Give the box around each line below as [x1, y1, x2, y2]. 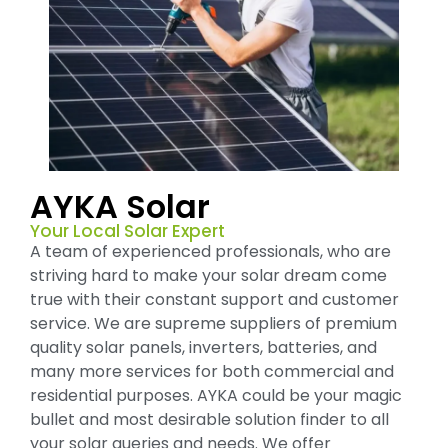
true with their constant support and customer [30, 287, 399, 311]
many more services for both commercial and [30, 359, 394, 383]
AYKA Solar [30, 183, 210, 229]
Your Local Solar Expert [30, 218, 225, 243]
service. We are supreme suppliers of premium [30, 311, 397, 335]
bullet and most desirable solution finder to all [30, 407, 389, 431]
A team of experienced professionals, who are [30, 239, 391, 263]
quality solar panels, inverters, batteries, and [30, 335, 377, 359]
